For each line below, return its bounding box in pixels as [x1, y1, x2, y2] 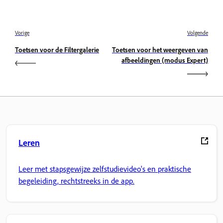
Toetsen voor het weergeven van [112, 45, 208, 54]
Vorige [15, 29, 29, 37]
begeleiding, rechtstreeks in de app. [18, 175, 134, 186]
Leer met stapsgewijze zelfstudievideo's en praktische [18, 163, 191, 174]
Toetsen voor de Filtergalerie [15, 45, 99, 54]
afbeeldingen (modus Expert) [121, 56, 208, 65]
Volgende [187, 29, 208, 37]
